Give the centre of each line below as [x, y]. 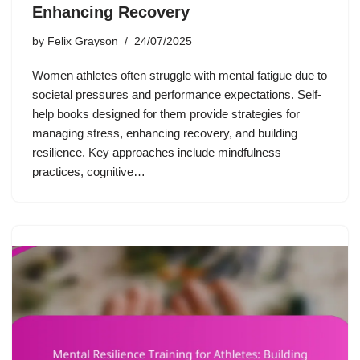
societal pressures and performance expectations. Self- [177, 94]
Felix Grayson [83, 41]
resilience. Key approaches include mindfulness [157, 152]
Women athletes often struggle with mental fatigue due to [180, 75]
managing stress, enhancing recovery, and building [165, 133]
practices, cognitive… [90, 171]
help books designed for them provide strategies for [166, 113]
